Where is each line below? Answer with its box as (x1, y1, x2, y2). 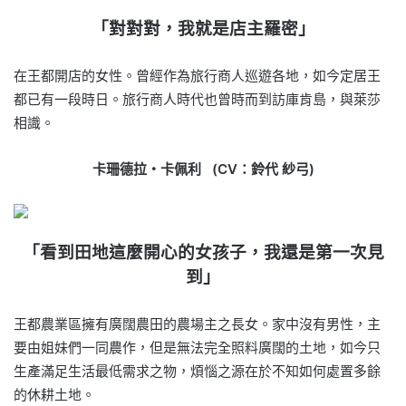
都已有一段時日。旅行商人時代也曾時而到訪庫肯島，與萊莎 (14, 90, 381, 108)
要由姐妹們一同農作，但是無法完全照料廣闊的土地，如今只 (14, 338, 381, 356)
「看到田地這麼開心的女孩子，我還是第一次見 (22, 241, 384, 263)
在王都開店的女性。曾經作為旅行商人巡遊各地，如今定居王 (14, 66, 381, 84)
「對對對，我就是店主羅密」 (91, 17, 315, 39)
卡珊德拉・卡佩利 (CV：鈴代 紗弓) (92, 159, 314, 178)
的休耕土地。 (14, 385, 95, 403)
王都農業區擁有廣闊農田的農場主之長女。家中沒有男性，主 (14, 314, 381, 333)
